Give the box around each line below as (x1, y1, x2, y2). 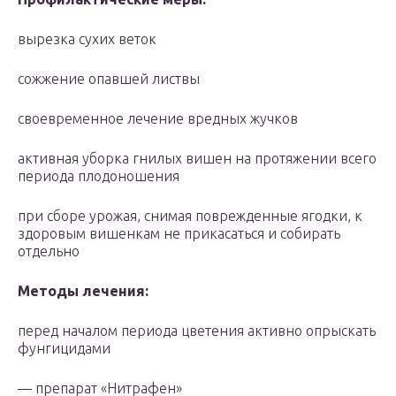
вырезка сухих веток (18, 31, 156, 48)
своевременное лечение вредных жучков (18, 110, 298, 127)
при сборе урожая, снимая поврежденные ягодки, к (18, 208, 362, 225)
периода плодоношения (18, 168, 179, 185)
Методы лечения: (18, 283, 148, 300)
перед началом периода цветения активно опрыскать (18, 323, 376, 339)
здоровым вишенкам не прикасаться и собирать (18, 225, 340, 242)
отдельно (18, 243, 80, 260)
